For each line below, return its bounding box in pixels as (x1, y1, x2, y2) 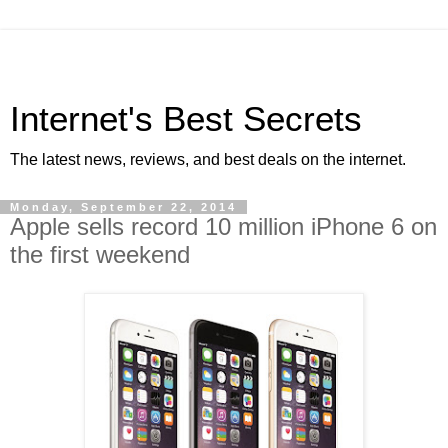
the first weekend (10, 241, 190, 268)
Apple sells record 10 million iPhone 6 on (10, 213, 437, 240)
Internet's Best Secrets (10, 100, 362, 138)
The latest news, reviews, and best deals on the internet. (10, 151, 406, 168)
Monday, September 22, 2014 (10, 201, 237, 213)
